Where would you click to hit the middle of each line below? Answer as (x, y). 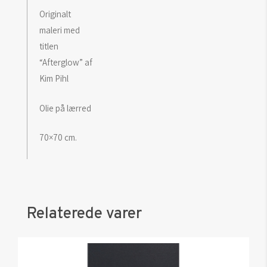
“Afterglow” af (66, 63)
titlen (49, 46)
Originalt (55, 14)
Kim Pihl (54, 79)
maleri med (59, 30)
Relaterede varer (84, 214)
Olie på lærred (65, 108)
